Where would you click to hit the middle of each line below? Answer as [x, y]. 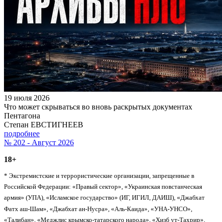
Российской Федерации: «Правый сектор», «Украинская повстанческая [103, 187]
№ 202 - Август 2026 [39, 142]
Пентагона [22, 115]
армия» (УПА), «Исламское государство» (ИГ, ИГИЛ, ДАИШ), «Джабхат [104, 198]
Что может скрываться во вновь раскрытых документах [98, 107]
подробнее [22, 133]
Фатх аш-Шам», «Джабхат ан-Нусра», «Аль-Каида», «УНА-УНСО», [98, 209]
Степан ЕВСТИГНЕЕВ [44, 124]
